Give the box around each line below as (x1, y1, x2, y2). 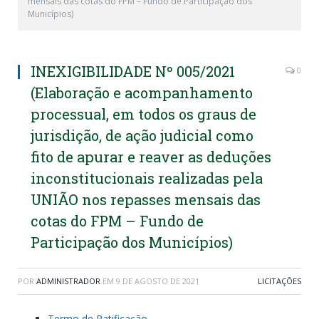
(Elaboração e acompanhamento (31, 83, 253, 102)
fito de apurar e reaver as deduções (31, 147, 271, 166)
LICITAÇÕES (258, 276, 301, 286)
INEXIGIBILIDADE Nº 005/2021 (31, 62, 235, 80)
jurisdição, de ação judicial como (31, 126, 253, 145)
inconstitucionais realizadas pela (31, 169, 263, 187)
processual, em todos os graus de (31, 105, 256, 123)
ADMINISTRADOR (36, 276, 100, 286)
